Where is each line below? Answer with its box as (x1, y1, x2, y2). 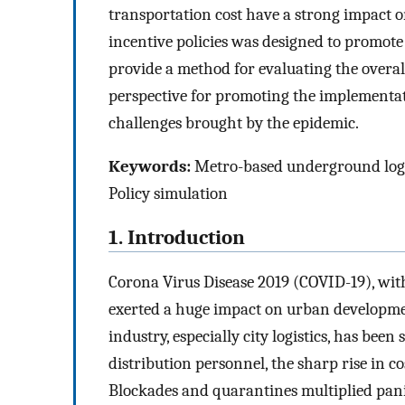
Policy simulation (108, 184, 228, 204)
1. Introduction (108, 226, 245, 250)
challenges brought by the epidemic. (108, 112, 359, 133)
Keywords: (108, 156, 191, 177)
